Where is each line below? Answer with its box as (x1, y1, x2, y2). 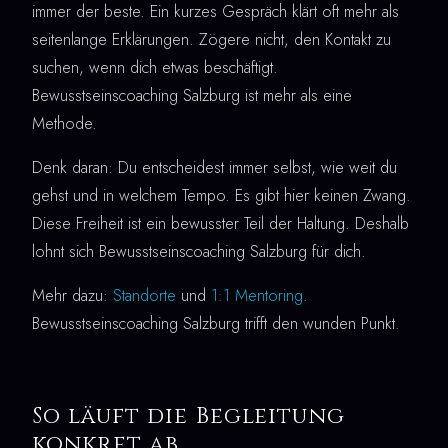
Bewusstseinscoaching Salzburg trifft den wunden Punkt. (32, 311, 400, 335)
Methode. (32, 111, 97, 135)
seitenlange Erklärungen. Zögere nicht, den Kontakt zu (32, 27, 391, 51)
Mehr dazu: (32, 283, 113, 307)
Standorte (113, 283, 176, 307)
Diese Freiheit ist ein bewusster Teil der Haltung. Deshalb (32, 211, 409, 235)
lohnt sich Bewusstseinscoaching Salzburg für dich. (32, 239, 366, 263)
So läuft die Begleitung (32, 400, 345, 431)
